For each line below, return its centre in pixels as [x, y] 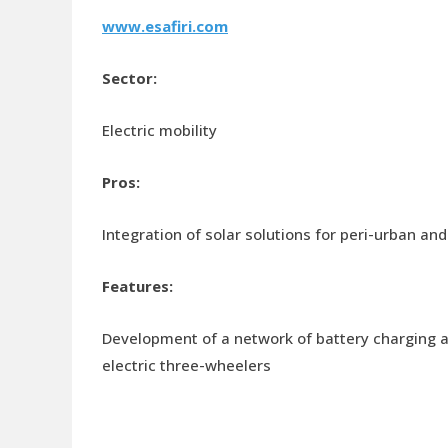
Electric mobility [159, 129]
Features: [137, 285]
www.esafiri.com [165, 25]
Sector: [129, 77]
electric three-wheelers [186, 364]
